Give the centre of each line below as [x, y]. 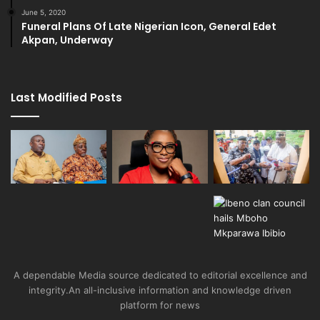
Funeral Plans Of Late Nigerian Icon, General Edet [149, 26]
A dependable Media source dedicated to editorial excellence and [160, 275]
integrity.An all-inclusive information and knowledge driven [160, 290]
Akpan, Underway [67, 40]
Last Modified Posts [66, 97]
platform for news [160, 305]
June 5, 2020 [44, 12]
